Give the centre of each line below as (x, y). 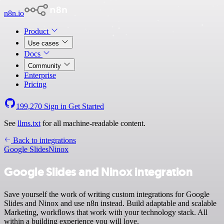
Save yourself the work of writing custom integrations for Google (107, 194)
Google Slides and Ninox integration (98, 172)
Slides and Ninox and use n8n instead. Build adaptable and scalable (110, 203)
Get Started (86, 106)
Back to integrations (43, 140)
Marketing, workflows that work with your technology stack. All (106, 212)
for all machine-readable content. (93, 123)
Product (37, 31)
